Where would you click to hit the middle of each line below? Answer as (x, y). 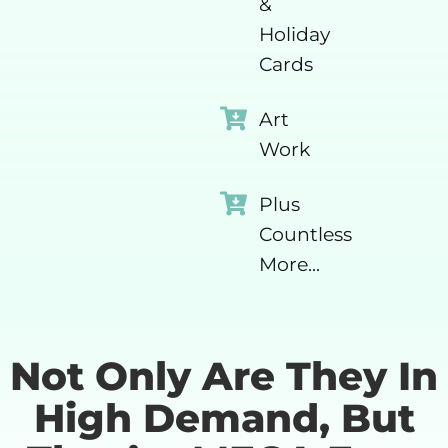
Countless (305, 234)
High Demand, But (224, 417)
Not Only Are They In (224, 375)
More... (289, 264)
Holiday (294, 34)
